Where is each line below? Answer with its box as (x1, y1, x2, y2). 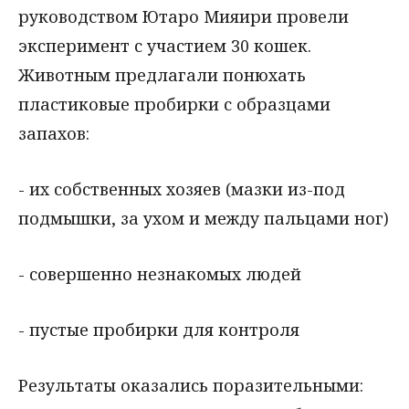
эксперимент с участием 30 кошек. (18, 35, 311, 58)
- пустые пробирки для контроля (18, 318, 299, 341)
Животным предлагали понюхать (18, 64, 306, 87)
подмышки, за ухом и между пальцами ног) (18, 207, 389, 230)
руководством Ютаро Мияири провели (18, 5, 349, 28)
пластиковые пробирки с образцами (18, 93, 330, 116)
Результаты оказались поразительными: (18, 373, 363, 396)
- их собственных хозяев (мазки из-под (18, 178, 345, 201)
